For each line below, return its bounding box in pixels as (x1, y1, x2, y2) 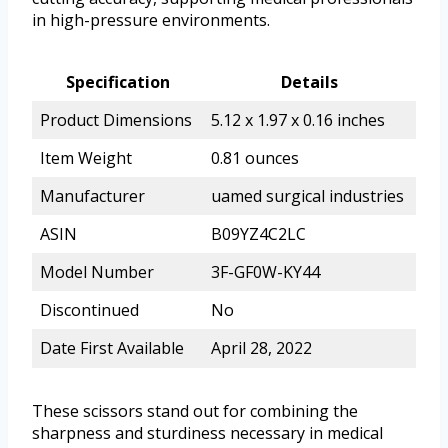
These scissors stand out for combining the (32, 400, 358, 423)
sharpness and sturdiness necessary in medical (32, 422, 383, 445)
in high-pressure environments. (32, 9, 270, 32)
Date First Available (40, 337, 184, 360)
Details (281, 71, 338, 94)
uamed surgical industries (211, 185, 404, 208)
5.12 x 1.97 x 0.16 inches (211, 109, 385, 132)
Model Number (40, 261, 154, 284)
